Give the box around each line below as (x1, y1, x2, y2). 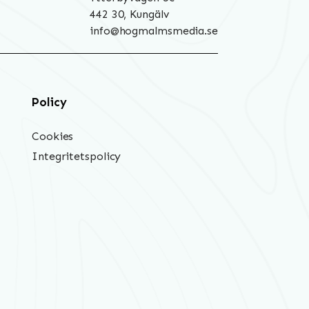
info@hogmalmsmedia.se (90, 24, 218, 38)
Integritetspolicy (32, 149, 121, 163)
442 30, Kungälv (90, 8, 169, 21)
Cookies (32, 129, 74, 143)
